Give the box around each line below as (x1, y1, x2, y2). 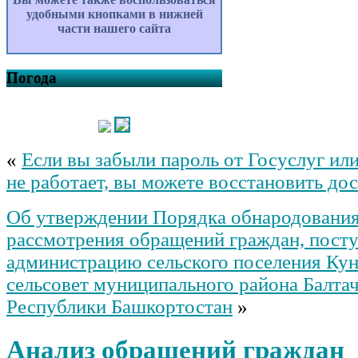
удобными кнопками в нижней (26, 7, 203, 22)
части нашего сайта (58, 22, 171, 36)
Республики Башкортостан (6, 295, 233, 317)
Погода (6, 69, 57, 86)
